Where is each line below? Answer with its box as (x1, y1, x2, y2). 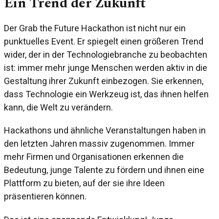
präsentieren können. (4, 191, 87, 202)
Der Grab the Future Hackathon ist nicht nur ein (4, 22, 186, 33)
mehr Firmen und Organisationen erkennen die (4, 152, 184, 162)
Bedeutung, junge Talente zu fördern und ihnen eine (4, 165, 204, 175)
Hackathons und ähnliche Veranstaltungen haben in (4, 125, 206, 136)
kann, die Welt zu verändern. (4, 102, 113, 112)
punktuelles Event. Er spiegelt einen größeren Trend (4, 36, 203, 46)
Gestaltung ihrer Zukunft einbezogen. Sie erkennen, (4, 75, 203, 86)
